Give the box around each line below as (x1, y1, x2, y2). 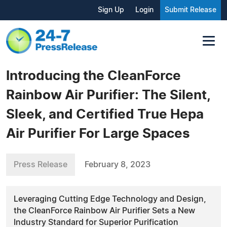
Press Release (14, 160, 67, 169)
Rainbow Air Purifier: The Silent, (6, 88, 210, 102)
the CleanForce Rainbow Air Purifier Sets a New (14, 206, 195, 215)
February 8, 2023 (85, 160, 150, 169)
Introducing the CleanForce (6, 69, 181, 83)
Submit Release (165, 7, 216, 14)
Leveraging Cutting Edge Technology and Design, (14, 195, 206, 203)
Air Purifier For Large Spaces (6, 127, 190, 140)
